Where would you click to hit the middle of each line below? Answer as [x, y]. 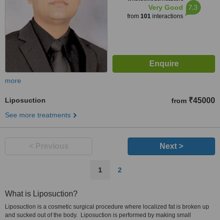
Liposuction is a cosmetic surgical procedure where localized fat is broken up [107, 207]
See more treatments [38, 115]
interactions [167, 16]
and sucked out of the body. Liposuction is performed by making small [98, 215]
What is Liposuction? [41, 194]
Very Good [165, 7]
